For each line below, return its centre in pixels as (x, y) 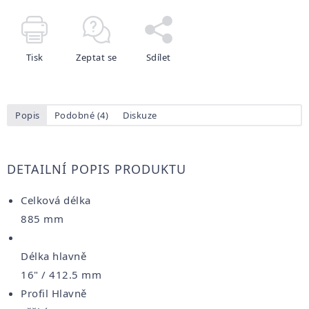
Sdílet (158, 57)
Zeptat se (97, 57)
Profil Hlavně (54, 293)
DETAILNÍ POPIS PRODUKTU (97, 169)
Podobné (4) (81, 115)
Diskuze (140, 115)
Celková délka (56, 200)
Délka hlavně (53, 256)
